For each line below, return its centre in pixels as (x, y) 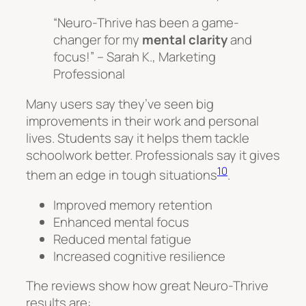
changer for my (98, 40)
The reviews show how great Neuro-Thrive (147, 286)
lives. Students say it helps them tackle (138, 138)
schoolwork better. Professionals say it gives (153, 155)
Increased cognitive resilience (139, 256)
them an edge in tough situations (122, 175)
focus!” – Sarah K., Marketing (135, 57)
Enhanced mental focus (121, 222)
